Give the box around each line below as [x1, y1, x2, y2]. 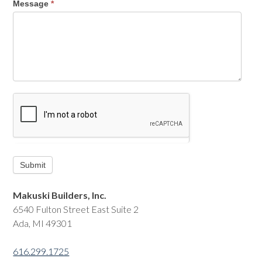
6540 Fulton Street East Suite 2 [13, 203, 139, 215]
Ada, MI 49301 [13, 217, 73, 229]
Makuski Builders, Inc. [13, 189, 107, 201]
